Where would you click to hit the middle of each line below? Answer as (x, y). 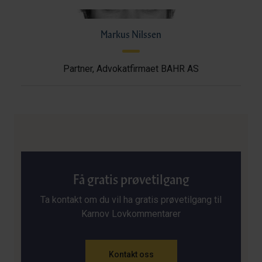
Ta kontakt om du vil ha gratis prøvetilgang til (131, 200)
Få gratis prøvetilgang (131, 179)
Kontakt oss (131, 254)
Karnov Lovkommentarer (131, 214)
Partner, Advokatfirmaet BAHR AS (131, 69)
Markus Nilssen (131, 34)
